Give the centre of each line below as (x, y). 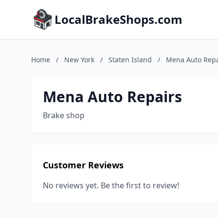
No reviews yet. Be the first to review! (111, 185)
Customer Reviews (83, 165)
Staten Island (130, 60)
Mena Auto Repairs (112, 97)
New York (79, 60)
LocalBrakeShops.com (118, 19)
